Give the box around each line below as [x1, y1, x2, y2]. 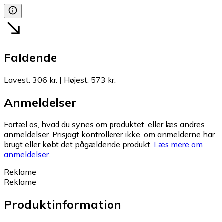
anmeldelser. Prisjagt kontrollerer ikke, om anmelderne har [4, 129, 215, 139]
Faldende [4, 50, 57, 65]
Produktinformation [4, 196, 121, 212]
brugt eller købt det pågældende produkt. [4, 139, 152, 149]
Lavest [4, 75, 29, 85]
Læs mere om [154, 139, 203, 149]
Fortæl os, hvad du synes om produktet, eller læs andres [4, 119, 205, 129]
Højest [64, 75, 87, 85]
